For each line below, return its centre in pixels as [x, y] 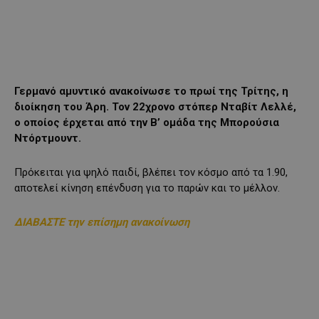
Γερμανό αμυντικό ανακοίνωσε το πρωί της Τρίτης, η [151, 91]
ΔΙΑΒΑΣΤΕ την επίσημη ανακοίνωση [102, 223]
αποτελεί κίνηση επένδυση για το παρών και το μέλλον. [147, 188]
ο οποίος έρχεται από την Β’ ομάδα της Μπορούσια [147, 123]
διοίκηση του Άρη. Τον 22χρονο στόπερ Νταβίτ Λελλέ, [155, 107]
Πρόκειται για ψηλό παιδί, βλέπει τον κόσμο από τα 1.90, [151, 173]
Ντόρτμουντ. [48, 138]
